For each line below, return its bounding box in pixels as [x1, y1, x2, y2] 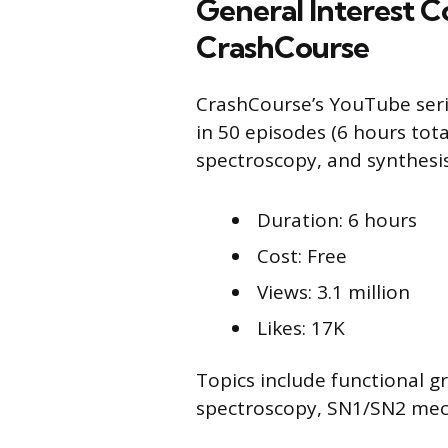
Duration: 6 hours [257, 206, 417, 233]
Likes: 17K [257, 314, 345, 341]
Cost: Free [257, 242, 347, 269]
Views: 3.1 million [257, 278, 410, 305]
